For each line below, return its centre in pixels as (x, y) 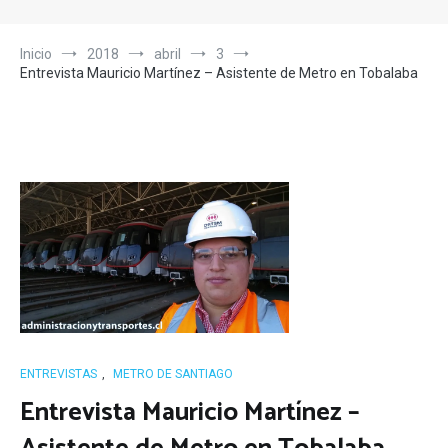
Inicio (36, 54)
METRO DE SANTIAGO (173, 374)
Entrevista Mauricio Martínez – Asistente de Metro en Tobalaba (219, 73)
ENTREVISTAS (58, 374)
